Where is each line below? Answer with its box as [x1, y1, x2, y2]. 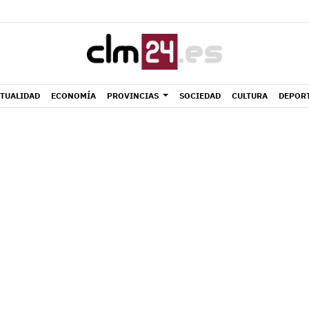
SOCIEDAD [179, 90, 221, 101]
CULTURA [231, 90, 268, 101]
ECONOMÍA [51, 90, 97, 101]
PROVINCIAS [107, 90, 159, 101]
